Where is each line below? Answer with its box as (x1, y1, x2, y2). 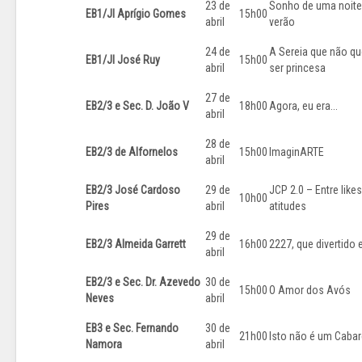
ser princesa (269, 61, 326, 75)
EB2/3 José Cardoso (86, 183, 180, 197)
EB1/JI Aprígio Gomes (86, 7, 186, 21)
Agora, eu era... (269, 99, 338, 113)
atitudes (269, 200, 306, 213)
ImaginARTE (269, 145, 324, 159)
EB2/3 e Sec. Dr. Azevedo (86, 276, 200, 289)
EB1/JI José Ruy (86, 53, 160, 67)
